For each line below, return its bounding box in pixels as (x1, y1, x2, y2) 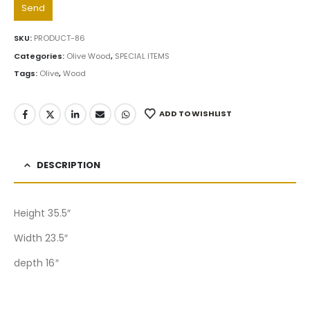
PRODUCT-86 (34, 32, 85, 44)
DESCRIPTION (37, 158, 100, 172)
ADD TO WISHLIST (159, 108, 232, 120)
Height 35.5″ (14, 206, 71, 220)
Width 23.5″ (14, 230, 68, 245)
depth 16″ (14, 255, 59, 270)
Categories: (14, 50, 66, 62)
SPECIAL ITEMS (115, 50, 170, 62)
